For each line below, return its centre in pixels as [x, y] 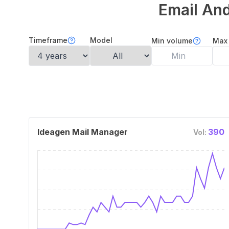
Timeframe [48, 40]
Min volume [172, 41]
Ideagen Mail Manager [83, 132]
